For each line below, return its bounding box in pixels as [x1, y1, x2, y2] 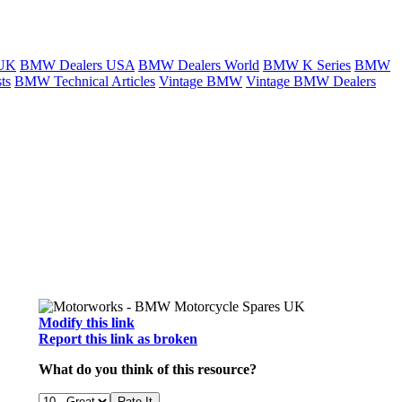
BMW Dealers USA [20, 57, 135, 73]
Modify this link [39, 315, 135, 330]
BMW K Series [263, 57, 351, 73]
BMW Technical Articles [14, 74, 155, 89]
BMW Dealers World [138, 57, 259, 73]
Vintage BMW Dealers [246, 74, 376, 89]
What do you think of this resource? [39, 362, 257, 377]
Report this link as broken [39, 331, 197, 346]
